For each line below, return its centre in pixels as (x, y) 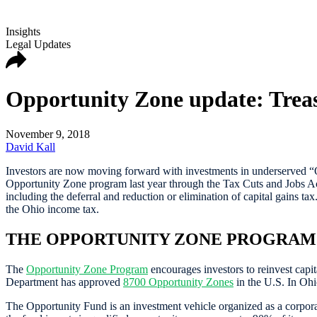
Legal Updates (38, 44)
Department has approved (64, 282)
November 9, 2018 (48, 134)
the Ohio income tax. (52, 209)
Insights (23, 31)
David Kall (30, 146)
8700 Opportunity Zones (178, 282)
